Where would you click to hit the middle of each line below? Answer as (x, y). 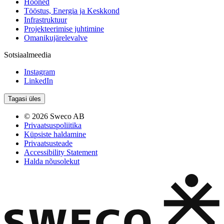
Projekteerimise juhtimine (64, 28)
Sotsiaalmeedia (27, 54)
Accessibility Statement (61, 152)
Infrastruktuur (45, 19)
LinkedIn (38, 80)
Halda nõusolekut (52, 161)
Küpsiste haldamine (55, 134)
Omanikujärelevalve (56, 37)
